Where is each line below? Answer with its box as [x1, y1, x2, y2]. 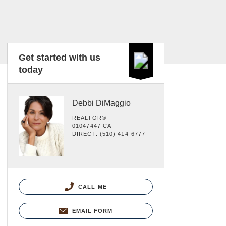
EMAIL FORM [72, 207, 113, 214]
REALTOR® [72, 115, 106, 121]
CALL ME [76, 183, 107, 190]
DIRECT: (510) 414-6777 [72, 131, 146, 137]
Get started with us [19, 52, 100, 63]
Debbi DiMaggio [72, 99, 131, 107]
